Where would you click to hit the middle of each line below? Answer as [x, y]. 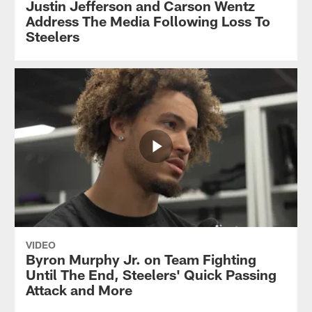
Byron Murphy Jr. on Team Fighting [141, 259]
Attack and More [79, 290]
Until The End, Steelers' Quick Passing [151, 275]
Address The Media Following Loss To [148, 21]
